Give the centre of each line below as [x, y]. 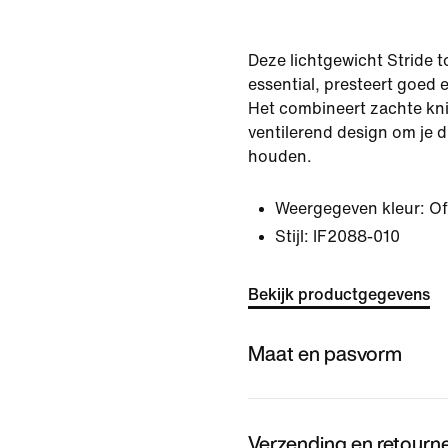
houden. [280, 156]
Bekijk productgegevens [339, 294]
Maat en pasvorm [325, 353]
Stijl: [292, 236]
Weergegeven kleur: [350, 208]
